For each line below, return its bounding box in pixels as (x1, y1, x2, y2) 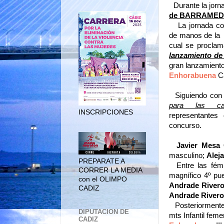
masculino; (169, 151, 206, 159)
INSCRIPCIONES (78, 108, 133, 116)
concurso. (169, 121, 201, 129)
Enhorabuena (169, 71, 216, 79)
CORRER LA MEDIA (78, 166, 142, 174)
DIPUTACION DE (78, 207, 129, 215)
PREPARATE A (78, 157, 124, 165)
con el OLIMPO (78, 175, 127, 183)
